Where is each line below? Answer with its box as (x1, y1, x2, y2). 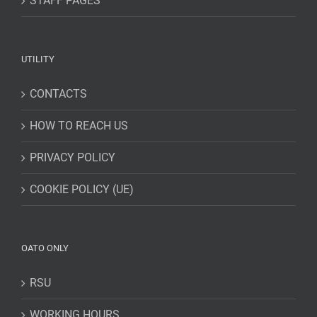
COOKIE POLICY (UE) (30, 183, 134, 197)
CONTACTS (30, 87, 87, 101)
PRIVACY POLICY (30, 151, 115, 165)
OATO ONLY (21, 243, 69, 254)
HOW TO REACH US (30, 119, 128, 133)
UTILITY (21, 54, 54, 65)
